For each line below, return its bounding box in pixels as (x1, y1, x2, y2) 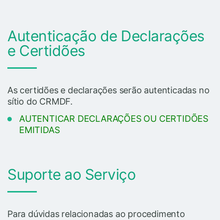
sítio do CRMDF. (7, 96, 73, 107)
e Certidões (7, 41, 85, 59)
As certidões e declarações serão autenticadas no (7, 84, 210, 95)
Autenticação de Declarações (7, 27, 205, 45)
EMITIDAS (19, 124, 60, 135)
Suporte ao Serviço (7, 165, 136, 183)
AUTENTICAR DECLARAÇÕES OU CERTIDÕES (19, 113, 208, 124)
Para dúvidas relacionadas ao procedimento (7, 208, 185, 219)
